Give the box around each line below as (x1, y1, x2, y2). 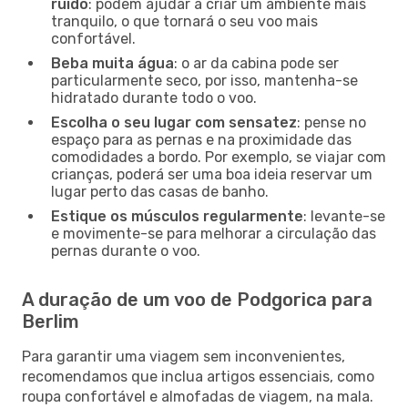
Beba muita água (51, 54, 174, 72)
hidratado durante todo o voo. (51, 88, 257, 107)
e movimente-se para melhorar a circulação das (51, 224, 376, 242)
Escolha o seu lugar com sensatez (51, 113, 297, 131)
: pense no (297, 113, 366, 131)
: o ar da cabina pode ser (174, 54, 339, 72)
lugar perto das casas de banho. (51, 182, 269, 200)
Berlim (22, 310, 79, 332)
